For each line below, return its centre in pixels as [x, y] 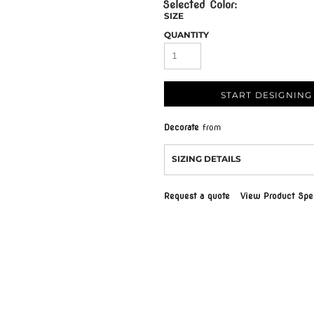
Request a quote [197, 196]
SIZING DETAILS [206, 159]
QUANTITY [186, 35]
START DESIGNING [266, 95]
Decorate [182, 128]
